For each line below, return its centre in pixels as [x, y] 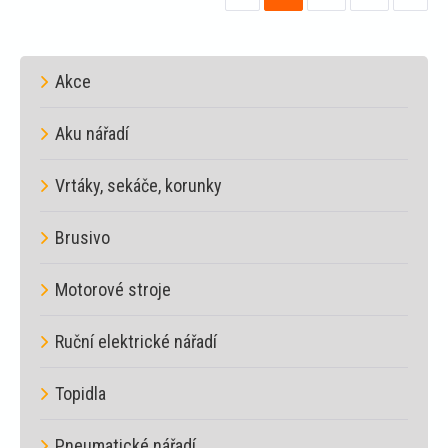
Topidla [80, 393]
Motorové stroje [113, 289]
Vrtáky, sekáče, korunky [138, 185]
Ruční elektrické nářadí [136, 341]
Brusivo [82, 237]
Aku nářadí [92, 133]
